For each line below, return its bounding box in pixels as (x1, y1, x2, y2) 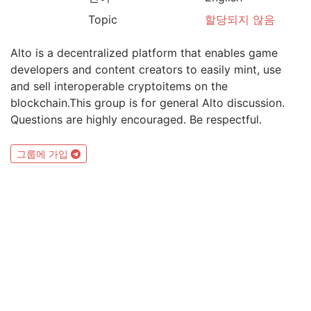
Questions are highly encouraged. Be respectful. (10, 112, 262, 126)
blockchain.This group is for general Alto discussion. (10, 96, 285, 110)
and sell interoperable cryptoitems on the (10, 79, 228, 93)
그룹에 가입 (17, 148, 71, 160)
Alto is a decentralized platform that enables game (10, 46, 278, 60)
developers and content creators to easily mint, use (10, 62, 281, 76)
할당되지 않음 (205, 12, 275, 26)
